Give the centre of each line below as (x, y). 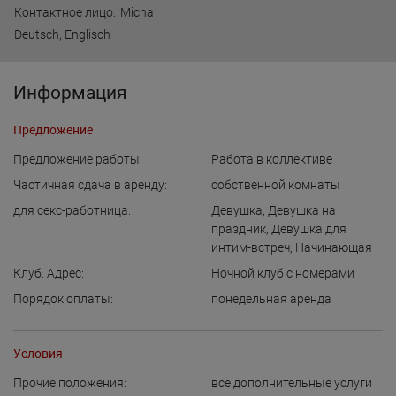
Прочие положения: (70, 383)
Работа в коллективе (272, 159)
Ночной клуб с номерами (283, 273)
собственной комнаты (276, 185)
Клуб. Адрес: (49, 273)
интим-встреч (251, 247)
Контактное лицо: (65, 12)
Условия (38, 354)
